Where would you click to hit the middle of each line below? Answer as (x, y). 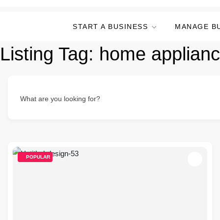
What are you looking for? (60, 99)
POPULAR (38, 157)
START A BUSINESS (110, 27)
